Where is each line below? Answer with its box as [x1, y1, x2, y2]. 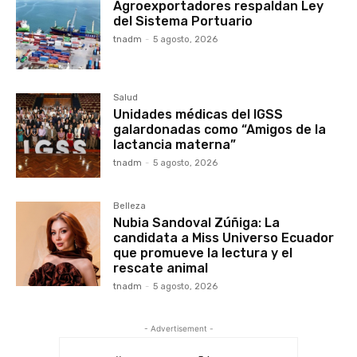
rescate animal [113, 260, 209, 276]
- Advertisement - [143, 324, 214, 334]
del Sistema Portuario [113, 13, 253, 29]
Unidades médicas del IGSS [113, 106, 284, 122]
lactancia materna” [113, 136, 237, 152]
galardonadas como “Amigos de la [113, 121, 327, 137]
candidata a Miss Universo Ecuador [113, 229, 335, 245]
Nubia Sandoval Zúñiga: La [113, 214, 280, 230]
